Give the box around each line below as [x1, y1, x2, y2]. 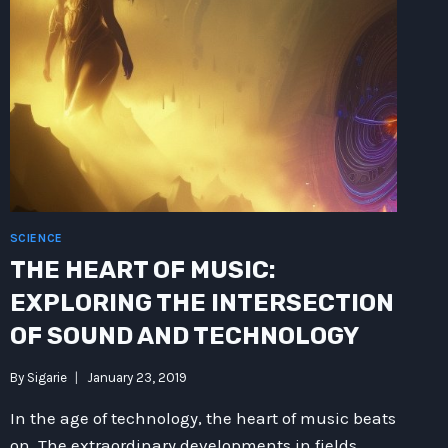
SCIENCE [9, 231, 63, 246]
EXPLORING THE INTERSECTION [9, 289, 394, 318]
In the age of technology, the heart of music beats [9, 407, 396, 428]
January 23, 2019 [86, 369, 187, 385]
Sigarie [26, 369, 67, 385]
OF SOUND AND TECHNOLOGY [9, 322, 359, 351]
